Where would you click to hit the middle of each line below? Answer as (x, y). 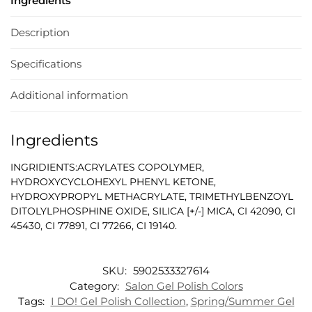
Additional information (69, 95)
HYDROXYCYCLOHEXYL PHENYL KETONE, (113, 181)
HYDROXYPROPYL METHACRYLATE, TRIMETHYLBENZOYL (152, 196)
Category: (95, 286)
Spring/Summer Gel (242, 301)
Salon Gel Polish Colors (184, 286)
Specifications (46, 63)
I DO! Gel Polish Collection (118, 301)
